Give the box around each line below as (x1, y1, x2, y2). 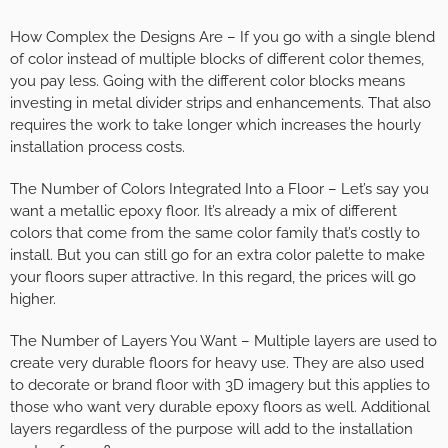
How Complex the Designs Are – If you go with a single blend (10, 28, 435, 47)
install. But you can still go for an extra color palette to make (10, 246, 425, 265)
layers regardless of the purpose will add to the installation (10, 420, 413, 439)
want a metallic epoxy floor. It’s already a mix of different (10, 202, 397, 221)
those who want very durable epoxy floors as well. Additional (10, 398, 430, 417)
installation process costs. (10, 138, 185, 157)
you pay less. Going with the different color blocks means (10, 72, 405, 91)
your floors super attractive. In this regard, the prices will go (10, 268, 416, 287)
